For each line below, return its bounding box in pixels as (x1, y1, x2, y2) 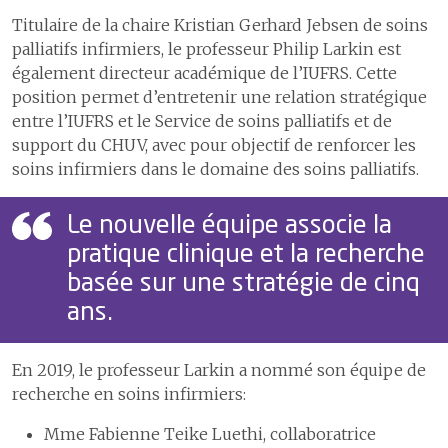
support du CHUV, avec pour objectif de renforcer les (12, 135, 416, 156)
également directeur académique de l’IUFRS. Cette (12, 63, 397, 84)
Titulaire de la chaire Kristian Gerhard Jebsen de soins (12, 15, 428, 36)
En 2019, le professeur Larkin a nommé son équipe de (12, 360, 426, 381)
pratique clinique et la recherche (67, 242, 425, 269)
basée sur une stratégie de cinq (67, 271, 420, 298)
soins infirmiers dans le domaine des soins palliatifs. (12, 159, 419, 180)
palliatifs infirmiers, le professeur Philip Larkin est (12, 39, 401, 60)
